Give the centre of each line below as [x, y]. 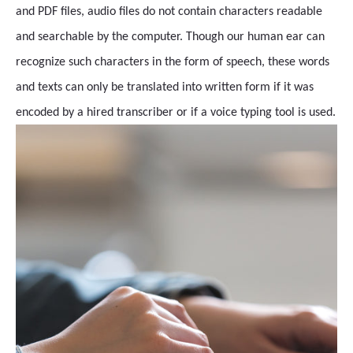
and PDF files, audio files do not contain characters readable [169, 12]
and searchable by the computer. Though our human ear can [170, 37]
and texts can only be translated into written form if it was [165, 88]
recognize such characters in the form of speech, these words [173, 63]
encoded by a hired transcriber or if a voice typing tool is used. [176, 113]
